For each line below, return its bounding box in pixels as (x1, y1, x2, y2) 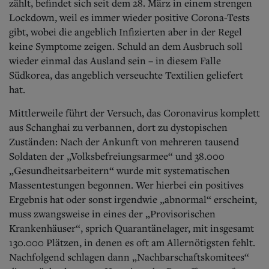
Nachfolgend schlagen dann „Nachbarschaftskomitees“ (9, 250, 249, 264)
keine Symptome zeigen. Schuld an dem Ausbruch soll (9, 39, 243, 53)
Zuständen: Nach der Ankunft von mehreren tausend (9, 134, 239, 148)
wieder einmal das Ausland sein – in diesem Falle (9, 53, 221, 67)
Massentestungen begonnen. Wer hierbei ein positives (9, 178, 244, 192)
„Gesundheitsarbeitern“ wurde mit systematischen (9, 163, 230, 177)
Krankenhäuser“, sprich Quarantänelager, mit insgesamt (9, 221, 254, 235)
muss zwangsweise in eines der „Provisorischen (9, 207, 216, 220)
